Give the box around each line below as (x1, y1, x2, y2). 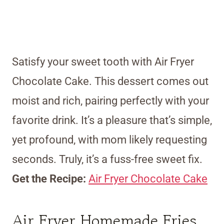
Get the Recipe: (12, 172, 88, 185)
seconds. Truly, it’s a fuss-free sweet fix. (12, 153, 202, 166)
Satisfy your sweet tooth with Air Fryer (12, 55, 194, 68)
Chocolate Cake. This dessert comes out (12, 75, 208, 88)
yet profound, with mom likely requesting (12, 133, 207, 146)
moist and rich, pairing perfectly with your (12, 94, 209, 107)
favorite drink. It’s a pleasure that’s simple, (12, 114, 212, 127)
